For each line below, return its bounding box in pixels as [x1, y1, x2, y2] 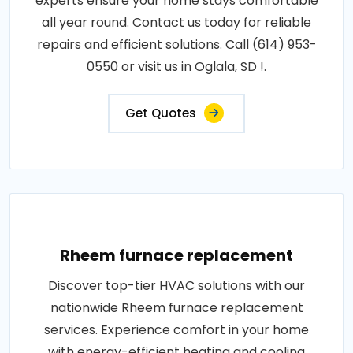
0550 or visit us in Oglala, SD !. [87, 58, 266, 76]
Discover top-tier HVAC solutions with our [48, 277, 305, 295]
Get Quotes [125, 105, 196, 121]
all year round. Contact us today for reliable [42, 13, 311, 32]
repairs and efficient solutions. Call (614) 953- [36, 35, 317, 54]
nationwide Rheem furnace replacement [50, 299, 303, 317]
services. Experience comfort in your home [44, 321, 309, 339]
